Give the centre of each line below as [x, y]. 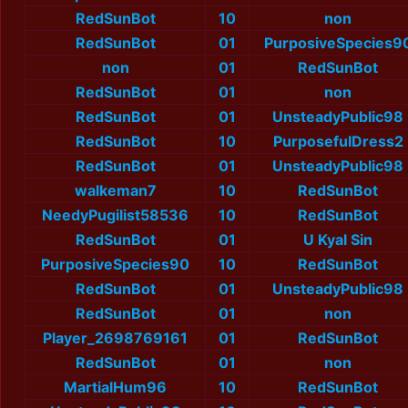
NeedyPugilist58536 [115, 215]
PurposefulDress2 [338, 142]
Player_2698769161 [115, 338]
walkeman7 [115, 191]
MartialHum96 [115, 388]
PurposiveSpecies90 [115, 265]
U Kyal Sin [338, 240]
